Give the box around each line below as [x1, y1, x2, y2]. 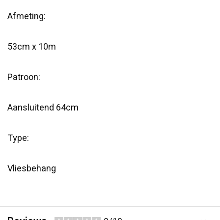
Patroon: [7, 71, 40, 84]
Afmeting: [7, 10, 46, 23]
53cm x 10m [7, 40, 56, 54]
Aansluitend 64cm [7, 101, 79, 114]
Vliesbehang [7, 162, 56, 175]
